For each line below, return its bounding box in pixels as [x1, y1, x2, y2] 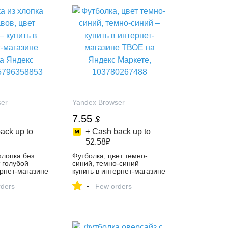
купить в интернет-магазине [72, 167, 166, 175]
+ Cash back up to [85, 127, 151, 136]
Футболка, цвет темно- [72, 152, 148, 160]
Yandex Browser [72, 98, 125, 106]
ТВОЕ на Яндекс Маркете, [72, 175, 161, 183]
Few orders [95, 182, 132, 190]
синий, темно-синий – [72, 159, 146, 167]
